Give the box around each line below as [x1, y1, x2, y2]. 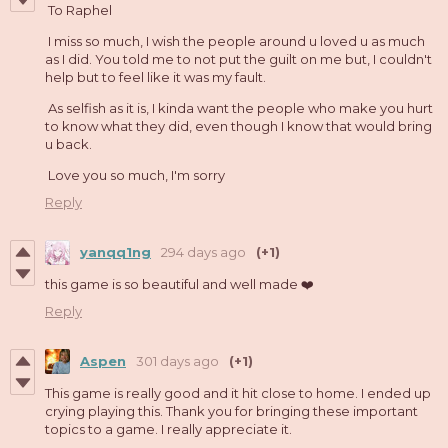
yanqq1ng [80, 244, 151, 261]
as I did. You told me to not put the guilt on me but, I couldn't [45, 50, 432, 67]
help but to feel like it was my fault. [45, 68, 266, 85]
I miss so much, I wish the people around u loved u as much [45, 32, 425, 49]
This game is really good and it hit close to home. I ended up [45, 384, 431, 401]
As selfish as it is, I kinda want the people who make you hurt [45, 99, 433, 116]
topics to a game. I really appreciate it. [45, 420, 292, 437]
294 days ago [161, 244, 246, 261]
